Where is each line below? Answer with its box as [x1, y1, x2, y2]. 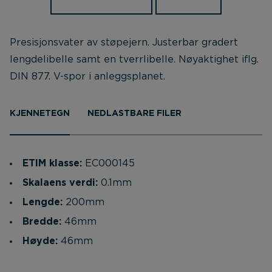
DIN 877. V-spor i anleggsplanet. [10, 72, 165, 81]
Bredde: [22, 217, 64, 226]
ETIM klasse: [22, 158, 85, 168]
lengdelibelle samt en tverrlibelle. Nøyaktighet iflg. [10, 55, 259, 64]
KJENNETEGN [10, 109, 70, 118]
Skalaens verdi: [22, 178, 101, 188]
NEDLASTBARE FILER [87, 109, 182, 118]
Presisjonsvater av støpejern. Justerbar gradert [10, 38, 238, 47]
